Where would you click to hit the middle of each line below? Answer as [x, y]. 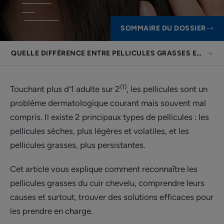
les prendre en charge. [52, 211]
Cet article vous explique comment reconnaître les [104, 169]
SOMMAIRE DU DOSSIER [163, 28]
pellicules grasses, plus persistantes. [78, 145]
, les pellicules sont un [167, 89]
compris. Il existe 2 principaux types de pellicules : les [109, 117]
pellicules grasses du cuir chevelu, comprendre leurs [107, 183]
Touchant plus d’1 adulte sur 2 [65, 89]
